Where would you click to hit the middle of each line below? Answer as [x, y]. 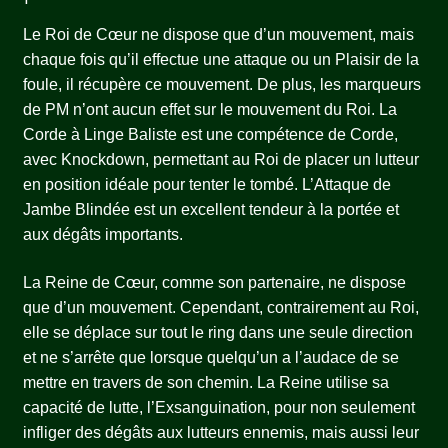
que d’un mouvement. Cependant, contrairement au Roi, [220, 307]
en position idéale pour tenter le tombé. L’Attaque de [206, 184]
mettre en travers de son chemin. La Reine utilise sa [205, 382]
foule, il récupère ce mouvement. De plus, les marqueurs [221, 84]
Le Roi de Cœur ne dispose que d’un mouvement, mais [218, 34]
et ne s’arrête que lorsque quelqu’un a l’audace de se [210, 357]
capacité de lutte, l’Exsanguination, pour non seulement [218, 407]
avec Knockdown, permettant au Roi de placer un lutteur [220, 159]
